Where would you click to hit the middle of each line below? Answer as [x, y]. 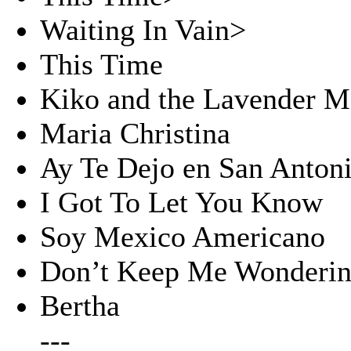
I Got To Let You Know [181, 202]
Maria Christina [135, 133]
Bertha [80, 306]
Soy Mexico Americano [183, 237]
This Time [101, 64]
